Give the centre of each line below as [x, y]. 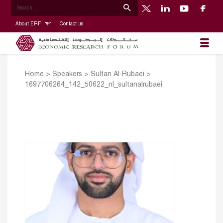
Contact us [71, 24]
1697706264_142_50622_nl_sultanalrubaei [94, 85]
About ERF [29, 24]
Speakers [67, 75]
